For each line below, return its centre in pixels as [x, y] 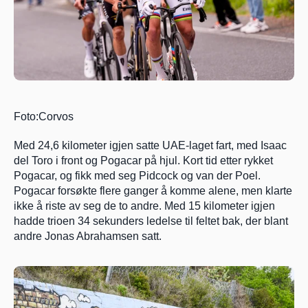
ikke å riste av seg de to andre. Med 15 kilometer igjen [144, 206]
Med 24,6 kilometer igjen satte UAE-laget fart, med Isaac [150, 146]
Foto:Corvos [44, 117]
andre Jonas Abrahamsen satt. [88, 236]
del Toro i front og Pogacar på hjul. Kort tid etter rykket [143, 161]
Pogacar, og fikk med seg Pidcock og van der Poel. [137, 176]
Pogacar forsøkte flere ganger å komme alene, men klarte [153, 191]
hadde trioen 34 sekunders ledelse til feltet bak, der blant [151, 221]
